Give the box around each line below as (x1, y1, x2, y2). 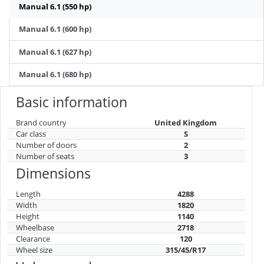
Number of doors (16, 139, 77, 150)
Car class (16, 128, 46, 139)
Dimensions (16, 164, 91, 183)
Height (16, 210, 39, 222)
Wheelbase (16, 222, 54, 233)
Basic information (16, 93, 127, 112)
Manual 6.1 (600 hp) (19, 24, 92, 35)
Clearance (16, 233, 50, 244)
